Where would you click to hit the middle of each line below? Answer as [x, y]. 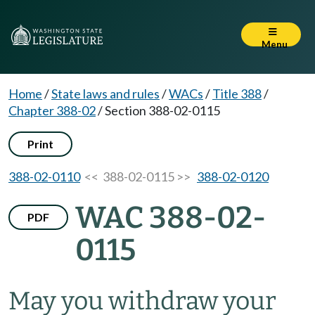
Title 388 [237, 94]
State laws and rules [105, 94]
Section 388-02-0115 [162, 110]
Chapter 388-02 [52, 110]
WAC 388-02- [171, 218]
